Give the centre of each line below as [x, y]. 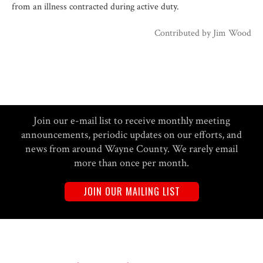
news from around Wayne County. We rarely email [131, 149]
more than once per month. [131, 163]
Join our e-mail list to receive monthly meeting [131, 120]
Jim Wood [232, 33]
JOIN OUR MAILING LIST [131, 191]
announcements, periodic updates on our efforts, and [131, 134]
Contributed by [184, 33]
